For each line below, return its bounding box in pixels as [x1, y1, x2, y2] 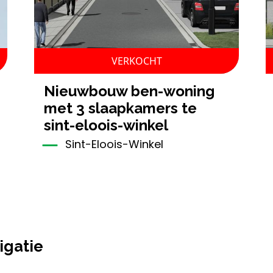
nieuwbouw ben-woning [44, 82, 55, 101]
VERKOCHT [111, 54, 162, 68]
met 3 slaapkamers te [44, 99, 197, 118]
